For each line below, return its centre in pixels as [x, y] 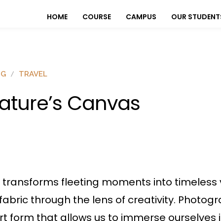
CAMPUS [141, 17]
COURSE [97, 17]
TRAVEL [33, 74]
